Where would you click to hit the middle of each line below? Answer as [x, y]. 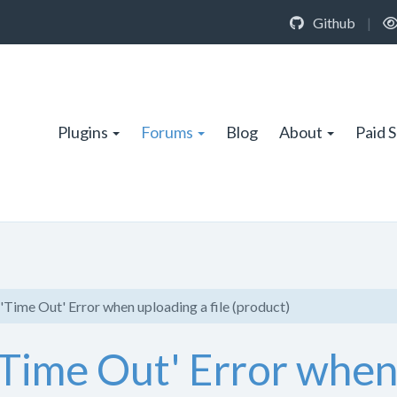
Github [333, 22]
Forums [167, 132]
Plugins [83, 132]
